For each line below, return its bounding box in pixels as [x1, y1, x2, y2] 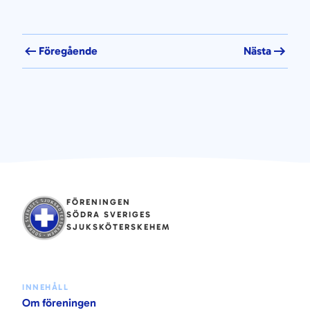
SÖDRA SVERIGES [66, 210, 152, 219]
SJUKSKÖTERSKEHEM [66, 222, 170, 232]
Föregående [39, 44, 98, 57]
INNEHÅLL [22, 282, 69, 292]
